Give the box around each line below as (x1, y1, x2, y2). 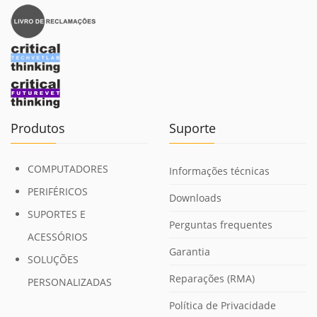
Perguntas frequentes (169, 218, 272, 231)
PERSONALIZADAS (28, 275, 112, 289)
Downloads (169, 191, 221, 204)
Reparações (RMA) (169, 272, 255, 285)
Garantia (169, 245, 210, 258)
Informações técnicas (169, 164, 270, 178)
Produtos (11, 120, 65, 137)
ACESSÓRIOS (28, 230, 88, 243)
